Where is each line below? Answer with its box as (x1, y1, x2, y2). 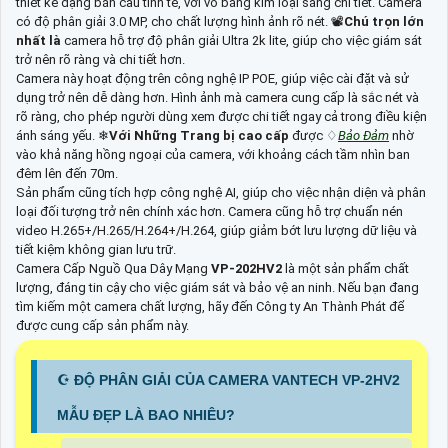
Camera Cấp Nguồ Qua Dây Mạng (16, 261, 211, 277)
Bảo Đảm (338, 128, 389, 144)
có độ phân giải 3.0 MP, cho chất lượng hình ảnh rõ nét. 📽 (16, 14, 344, 30)
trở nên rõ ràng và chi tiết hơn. (16, 52, 185, 68)
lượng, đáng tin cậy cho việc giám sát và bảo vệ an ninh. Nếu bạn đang (16, 280, 419, 296)
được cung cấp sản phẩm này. (16, 318, 189, 334)
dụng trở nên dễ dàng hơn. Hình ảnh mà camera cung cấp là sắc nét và (16, 90, 419, 106)
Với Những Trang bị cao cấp (109, 128, 289, 144)
